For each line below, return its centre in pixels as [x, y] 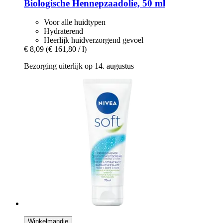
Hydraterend [63, 31]
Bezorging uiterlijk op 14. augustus [79, 66]
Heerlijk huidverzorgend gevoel [94, 40]
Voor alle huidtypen [75, 22]
